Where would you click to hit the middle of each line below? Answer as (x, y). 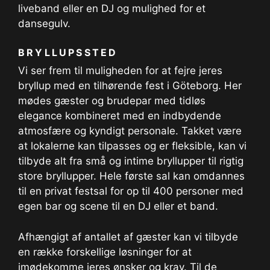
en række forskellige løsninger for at (105, 252)
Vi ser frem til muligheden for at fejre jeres (120, 71)
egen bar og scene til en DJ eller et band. (118, 206)
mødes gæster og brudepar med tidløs (112, 101)
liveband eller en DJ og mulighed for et (112, 8)
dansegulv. (44, 23)
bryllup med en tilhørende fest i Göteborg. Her (130, 86)
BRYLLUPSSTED (68, 52)
